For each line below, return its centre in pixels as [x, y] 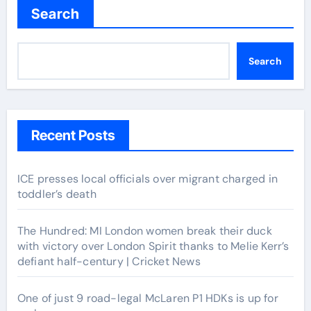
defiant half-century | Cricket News [109, 261]
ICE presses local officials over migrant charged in [147, 179]
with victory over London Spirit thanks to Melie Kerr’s [153, 246]
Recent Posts [73, 135]
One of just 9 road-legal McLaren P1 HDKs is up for [148, 298]
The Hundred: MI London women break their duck [144, 231]
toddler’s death [57, 194]
